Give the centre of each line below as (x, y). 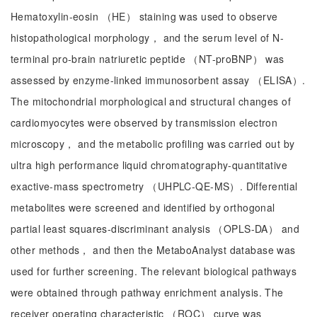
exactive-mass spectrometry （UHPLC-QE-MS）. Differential (154, 186)
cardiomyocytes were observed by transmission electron (144, 122)
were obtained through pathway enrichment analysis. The (147, 292)
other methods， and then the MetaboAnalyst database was (153, 250)
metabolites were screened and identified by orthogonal (143, 207)
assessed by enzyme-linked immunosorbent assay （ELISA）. (158, 80)
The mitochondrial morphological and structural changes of (151, 101)
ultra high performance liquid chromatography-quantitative (149, 165)
